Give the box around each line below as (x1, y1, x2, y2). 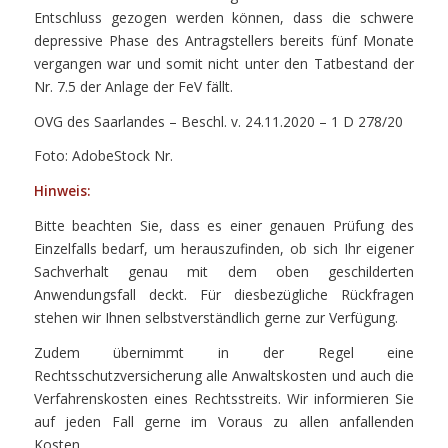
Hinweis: (33, 181, 91, 201)
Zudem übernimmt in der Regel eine (33, 342, 415, 362)
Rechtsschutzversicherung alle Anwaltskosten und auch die (33, 365, 415, 385)
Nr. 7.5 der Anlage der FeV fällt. (33, 76, 233, 96)
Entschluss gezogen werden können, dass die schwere (33, 7, 415, 27)
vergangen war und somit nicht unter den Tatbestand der (33, 53, 415, 73)
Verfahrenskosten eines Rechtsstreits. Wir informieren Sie (33, 388, 415, 408)
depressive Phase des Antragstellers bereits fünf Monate (33, 30, 415, 50)
